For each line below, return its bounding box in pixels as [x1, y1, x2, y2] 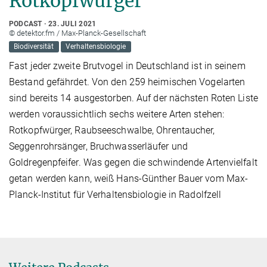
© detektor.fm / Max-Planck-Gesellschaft [9, 28, 146, 38]
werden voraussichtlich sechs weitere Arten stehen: [9, 108, 225, 120]
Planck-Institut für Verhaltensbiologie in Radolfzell [9, 189, 222, 201]
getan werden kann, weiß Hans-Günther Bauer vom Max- [9, 173, 249, 185]
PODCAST [9, 19, 42, 28]
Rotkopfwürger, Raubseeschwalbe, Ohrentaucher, [9, 125, 215, 136]
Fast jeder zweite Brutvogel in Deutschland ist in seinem [9, 60, 246, 72]
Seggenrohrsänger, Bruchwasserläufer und [9, 141, 188, 153]
